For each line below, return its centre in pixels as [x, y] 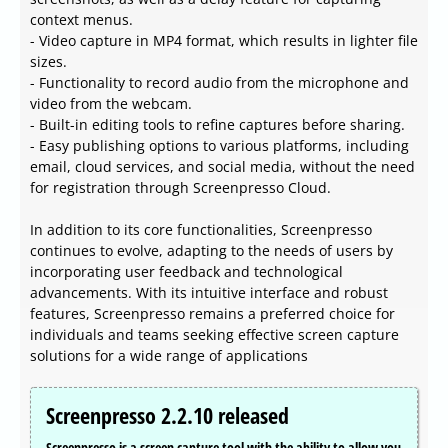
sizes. [48, 62]
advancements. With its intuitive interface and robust [209, 293]
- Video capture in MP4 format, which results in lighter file [224, 41]
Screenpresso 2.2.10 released [167, 416]
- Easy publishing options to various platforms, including [219, 146]
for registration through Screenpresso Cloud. [180, 188]
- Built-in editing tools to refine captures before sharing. [217, 125]
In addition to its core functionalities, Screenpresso [201, 230]
